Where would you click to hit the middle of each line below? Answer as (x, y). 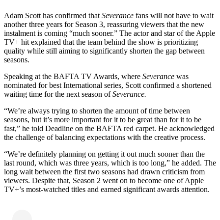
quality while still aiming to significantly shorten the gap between (104, 51)
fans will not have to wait (175, 15)
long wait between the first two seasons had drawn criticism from (104, 171)
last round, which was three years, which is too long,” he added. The (110, 163)
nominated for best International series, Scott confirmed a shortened (108, 85)
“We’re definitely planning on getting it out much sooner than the (104, 154)
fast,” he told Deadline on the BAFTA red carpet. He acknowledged (109, 128)
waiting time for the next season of (58, 94)
